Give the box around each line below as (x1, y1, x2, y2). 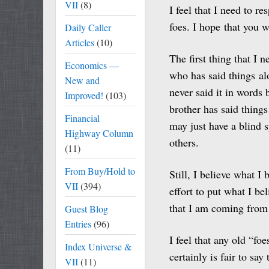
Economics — (65, 59, 119, 71)
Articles (65, 36, 94, 49)
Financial (65, 112, 100, 124)
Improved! (65, 89, 103, 101)
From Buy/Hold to (65, 165, 135, 177)
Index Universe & (65, 240, 131, 253)
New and (65, 74, 100, 86)
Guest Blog (65, 202, 108, 215)
